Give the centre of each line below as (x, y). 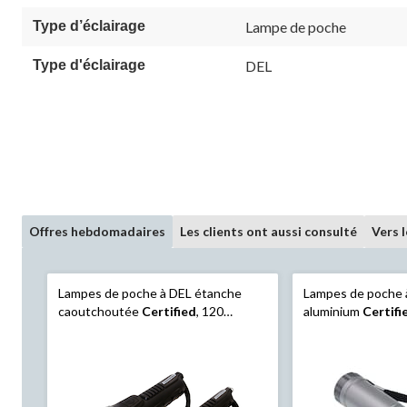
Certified (169, 311)
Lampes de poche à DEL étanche (150, 293)
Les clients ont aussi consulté (268, 231)
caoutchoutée (100, 311)
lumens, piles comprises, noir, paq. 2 (158, 329)
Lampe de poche (296, 26)
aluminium (333, 311)
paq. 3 (321, 347)
